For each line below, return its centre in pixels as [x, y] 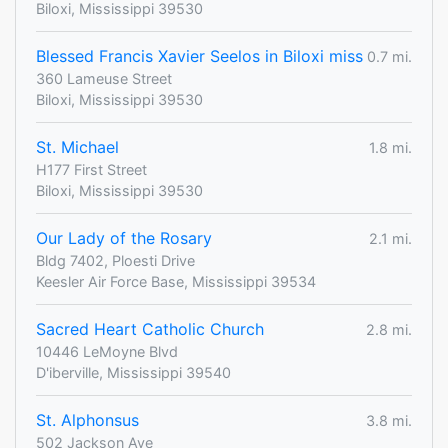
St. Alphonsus [87, 420]
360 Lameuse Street [104, 79]
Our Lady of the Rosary [124, 238]
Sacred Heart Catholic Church [150, 329]
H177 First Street [91, 170]
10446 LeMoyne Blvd [107, 352]
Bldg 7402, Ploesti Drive [115, 261]
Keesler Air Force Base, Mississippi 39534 [176, 282]
